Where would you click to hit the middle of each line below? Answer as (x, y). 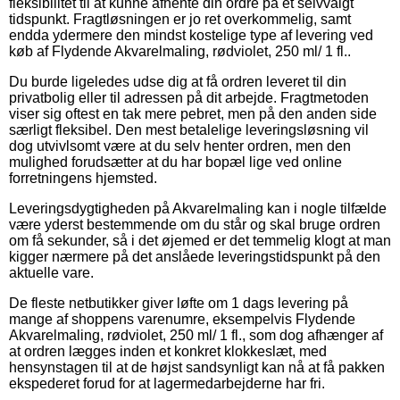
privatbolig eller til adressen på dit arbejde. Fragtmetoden (189, 97)
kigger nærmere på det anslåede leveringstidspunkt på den (195, 256)
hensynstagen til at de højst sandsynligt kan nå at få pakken (197, 367)
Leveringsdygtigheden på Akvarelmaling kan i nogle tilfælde (198, 208)
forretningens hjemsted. (83, 178)
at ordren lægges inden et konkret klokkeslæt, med (168, 351)
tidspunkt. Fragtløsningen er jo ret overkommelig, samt (180, 19)
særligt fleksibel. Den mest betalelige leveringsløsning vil (189, 129)
